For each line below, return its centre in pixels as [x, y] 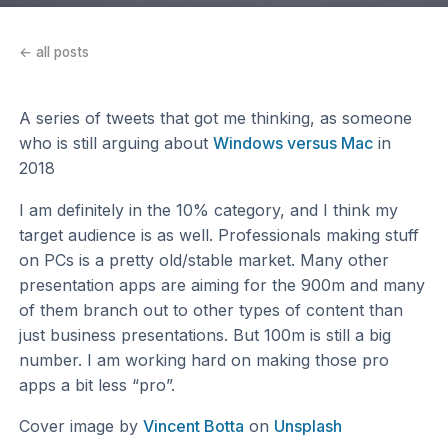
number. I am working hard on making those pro [204, 359]
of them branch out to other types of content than [211, 309]
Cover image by [81, 426]
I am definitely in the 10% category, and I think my [209, 209]
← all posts [54, 52]
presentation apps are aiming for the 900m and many [222, 284]
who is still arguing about [116, 142]
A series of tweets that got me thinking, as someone [216, 117]
